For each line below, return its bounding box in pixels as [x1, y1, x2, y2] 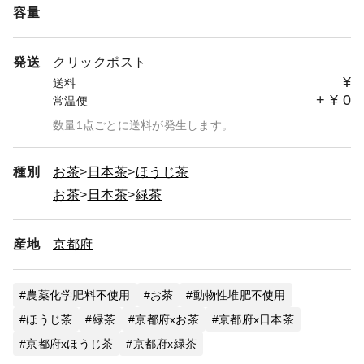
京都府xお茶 [135, 313, 199, 326]
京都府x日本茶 [219, 313, 294, 326]
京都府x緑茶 [132, 337, 197, 350]
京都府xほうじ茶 [26, 337, 114, 350]
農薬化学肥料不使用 [26, 288, 131, 301]
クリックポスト [53, 55, 147, 69]
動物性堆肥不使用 [193, 288, 286, 301]
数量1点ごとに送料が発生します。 [53, 119, 233, 132]
